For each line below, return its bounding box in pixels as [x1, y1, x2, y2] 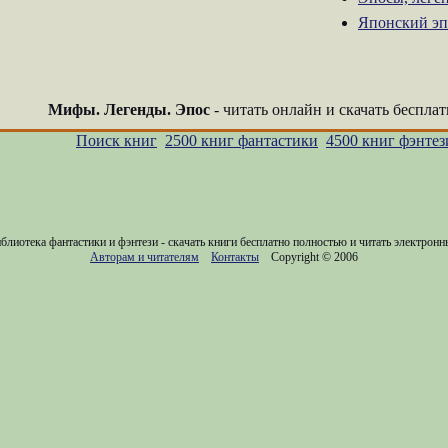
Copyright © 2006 [259, 250, 358, 264]
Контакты [211, 250, 259, 264]
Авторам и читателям [90, 250, 199, 264]
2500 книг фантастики [165, 132, 318, 149]
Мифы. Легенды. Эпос [48, 101, 210, 118]
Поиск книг [76, 132, 157, 149]
